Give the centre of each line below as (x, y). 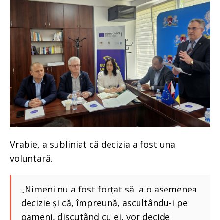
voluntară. (31, 158)
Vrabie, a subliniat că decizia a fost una (93, 144)
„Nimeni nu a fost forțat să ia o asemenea (109, 189)
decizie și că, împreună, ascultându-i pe (104, 203)
